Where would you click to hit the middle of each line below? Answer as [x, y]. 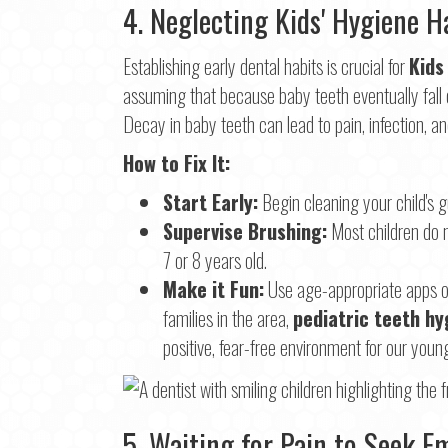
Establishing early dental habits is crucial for [266, 66]
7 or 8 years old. [215, 260]
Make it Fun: [213, 289]
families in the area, [228, 318]
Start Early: [210, 202]
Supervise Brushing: [245, 231]
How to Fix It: [176, 163]
